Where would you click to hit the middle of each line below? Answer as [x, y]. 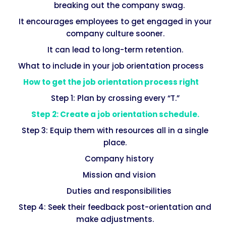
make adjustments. [115, 219]
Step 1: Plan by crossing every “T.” [115, 98]
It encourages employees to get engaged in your [115, 21]
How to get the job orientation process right [111, 82]
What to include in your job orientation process [111, 66]
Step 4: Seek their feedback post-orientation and [115, 207]
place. [115, 142]
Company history [119, 158]
